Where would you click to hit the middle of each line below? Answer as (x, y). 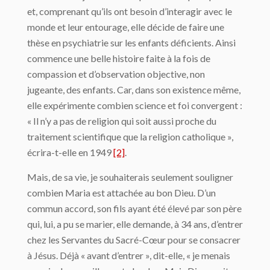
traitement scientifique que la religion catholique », (130, 137)
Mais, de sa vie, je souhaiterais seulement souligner (130, 177)
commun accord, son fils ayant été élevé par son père (134, 208)
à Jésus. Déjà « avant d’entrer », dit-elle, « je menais (129, 255)
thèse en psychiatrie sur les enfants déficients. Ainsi (131, 42)
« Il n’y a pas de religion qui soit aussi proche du (122, 121)
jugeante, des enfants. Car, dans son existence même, (134, 89)
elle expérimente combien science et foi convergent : (135, 105)
